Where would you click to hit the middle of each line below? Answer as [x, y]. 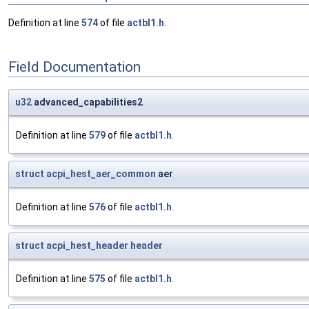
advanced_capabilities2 [87, 102]
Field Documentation [74, 67]
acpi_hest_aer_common [101, 174]
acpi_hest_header [87, 246]
